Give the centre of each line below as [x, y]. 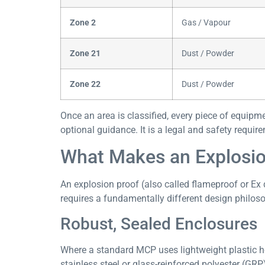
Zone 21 [85, 53]
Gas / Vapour [206, 22]
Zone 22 [85, 84]
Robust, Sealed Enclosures [159, 224]
